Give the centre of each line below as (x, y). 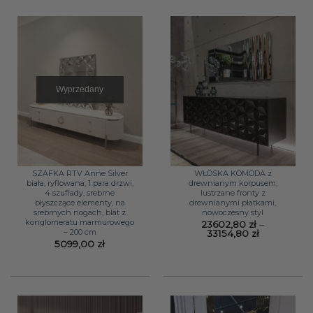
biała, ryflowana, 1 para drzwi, (80, 183)
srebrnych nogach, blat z (80, 212)
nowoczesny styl (233, 212)
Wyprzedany (80, 90)
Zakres (274, 233)
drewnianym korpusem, (233, 183)
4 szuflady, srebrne (80, 192)
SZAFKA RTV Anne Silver (80, 173)
